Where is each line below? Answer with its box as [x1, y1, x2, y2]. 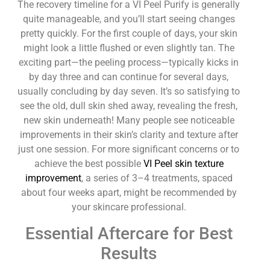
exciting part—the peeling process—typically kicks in [19, 57, 239, 69]
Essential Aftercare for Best [25, 223, 233, 243]
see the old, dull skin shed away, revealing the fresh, [20, 100, 238, 112]
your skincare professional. [71, 201, 186, 213]
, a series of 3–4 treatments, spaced [81, 172, 233, 184]
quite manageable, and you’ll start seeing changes [22, 13, 235, 25]
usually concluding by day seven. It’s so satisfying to [17, 86, 240, 98]
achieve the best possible [34, 158, 143, 170]
